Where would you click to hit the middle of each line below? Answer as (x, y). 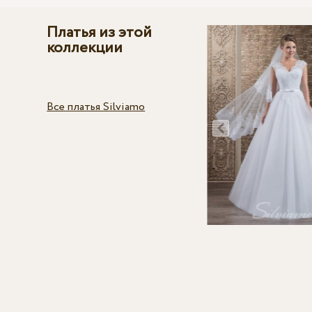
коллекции (85, 48)
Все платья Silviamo (96, 107)
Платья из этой (100, 33)
